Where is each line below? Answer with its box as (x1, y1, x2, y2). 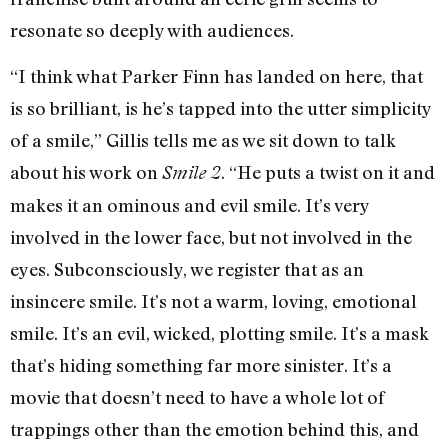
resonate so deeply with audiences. (10, 18, 294, 41)
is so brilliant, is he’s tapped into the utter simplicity (10, 97, 431, 120)
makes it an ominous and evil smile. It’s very (10, 194, 369, 217)
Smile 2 (162, 162, 221, 184)
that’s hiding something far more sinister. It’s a (10, 354, 392, 377)
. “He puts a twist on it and (221, 161, 435, 184)
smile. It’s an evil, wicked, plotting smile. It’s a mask (10, 322, 429, 345)
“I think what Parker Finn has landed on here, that (10, 65, 423, 88)
